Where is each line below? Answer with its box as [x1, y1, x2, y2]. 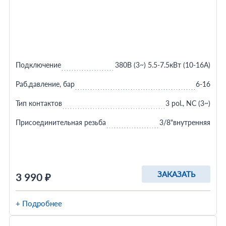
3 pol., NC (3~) [165, 99, 211, 107]
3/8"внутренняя [159, 118, 211, 127]
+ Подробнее [15, 199, 62, 208]
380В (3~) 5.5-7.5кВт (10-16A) [115, 61, 211, 69]
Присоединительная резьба [15, 118, 106, 127]
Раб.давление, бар [15, 80, 75, 88]
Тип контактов [15, 99, 62, 107]
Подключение [15, 61, 61, 69]
